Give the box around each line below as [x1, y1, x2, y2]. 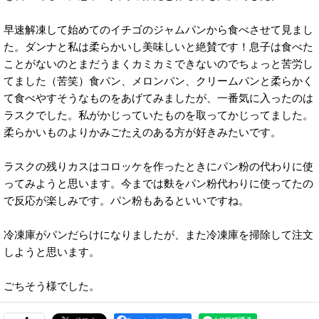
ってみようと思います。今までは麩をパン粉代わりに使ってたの [4, 177, 313, 191]
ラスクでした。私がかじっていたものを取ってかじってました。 [4, 108, 313, 122]
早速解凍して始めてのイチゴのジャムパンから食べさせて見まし [4, 23, 313, 37]
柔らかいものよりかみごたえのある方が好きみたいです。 [4, 125, 281, 140]
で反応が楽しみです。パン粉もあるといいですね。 [4, 194, 249, 208]
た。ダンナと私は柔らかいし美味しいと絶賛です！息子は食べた [4, 40, 313, 54]
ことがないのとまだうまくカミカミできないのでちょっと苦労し [4, 57, 313, 71]
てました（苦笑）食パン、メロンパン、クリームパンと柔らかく [4, 74, 313, 88]
